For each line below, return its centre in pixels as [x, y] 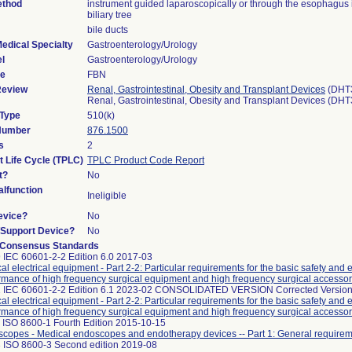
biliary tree [110, 15]
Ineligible [107, 196]
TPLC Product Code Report [146, 160]
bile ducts [108, 30]
